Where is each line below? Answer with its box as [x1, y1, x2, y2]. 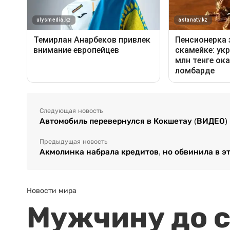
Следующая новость [40, 107, 103, 115]
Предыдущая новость [40, 138, 107, 146]
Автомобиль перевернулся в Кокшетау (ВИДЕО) [40, 117, 227, 126]
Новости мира [27, 186, 76, 195]
